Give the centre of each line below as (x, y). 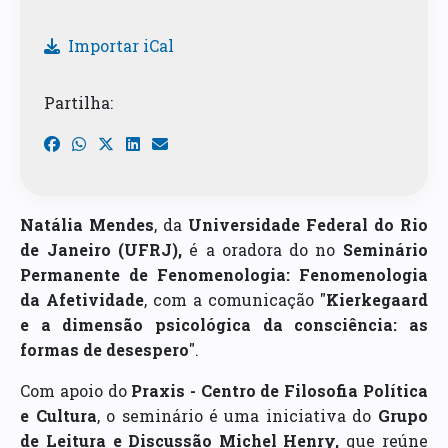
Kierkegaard (376, 299)
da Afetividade (82, 299)
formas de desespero (105, 349)
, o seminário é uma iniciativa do (237, 415)
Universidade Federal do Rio (308, 224)
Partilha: (79, 102)
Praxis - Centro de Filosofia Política (279, 390)
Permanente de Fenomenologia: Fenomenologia (224, 274)
